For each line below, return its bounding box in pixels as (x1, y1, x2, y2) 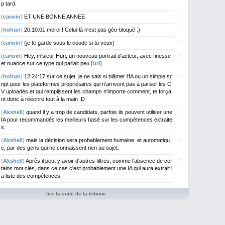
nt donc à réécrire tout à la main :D (1, 96, 85, 102)
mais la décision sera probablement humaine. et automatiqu (26, 137, 170, 143)
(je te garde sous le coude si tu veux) (24, 40, 115, 46)
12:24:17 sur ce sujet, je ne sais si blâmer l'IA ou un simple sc (24, 73, 173, 79)
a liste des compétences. (1, 173, 62, 179)
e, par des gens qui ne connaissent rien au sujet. (1, 145, 119, 151)
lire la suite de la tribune (46, 191, 106, 196)
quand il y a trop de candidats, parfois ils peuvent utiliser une (26, 109, 172, 115)
